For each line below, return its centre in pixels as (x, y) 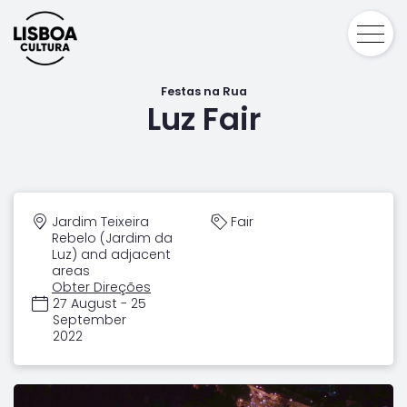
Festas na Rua (203, 91)
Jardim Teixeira (100, 222)
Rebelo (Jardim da (112, 238)
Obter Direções (101, 287)
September (89, 320)
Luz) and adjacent (111, 254)
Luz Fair (203, 119)
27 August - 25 (99, 303)
